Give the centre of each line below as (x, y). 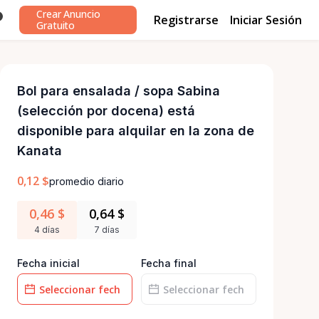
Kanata (40, 151)
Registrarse (186, 20)
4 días (47, 230)
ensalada (102, 91)
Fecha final (169, 263)
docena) (137, 111)
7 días (107, 230)
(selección (50, 111)
